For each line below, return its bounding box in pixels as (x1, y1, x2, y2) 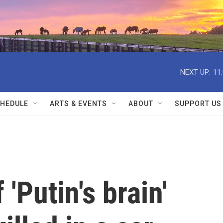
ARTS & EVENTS (50, 100, 107, 108)
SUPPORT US (175, 100, 222, 108)
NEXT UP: (180, 67, 211, 77)
